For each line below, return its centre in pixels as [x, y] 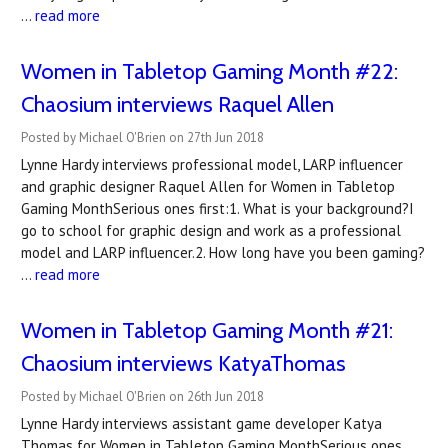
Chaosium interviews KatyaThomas [183, 363]
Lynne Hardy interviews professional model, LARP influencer [212, 164]
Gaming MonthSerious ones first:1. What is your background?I [217, 208]
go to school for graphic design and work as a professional [211, 230]
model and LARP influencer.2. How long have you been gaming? [223, 252]
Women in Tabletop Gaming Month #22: [209, 71]
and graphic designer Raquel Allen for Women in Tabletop [208, 186]
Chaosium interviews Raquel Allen [177, 104]
